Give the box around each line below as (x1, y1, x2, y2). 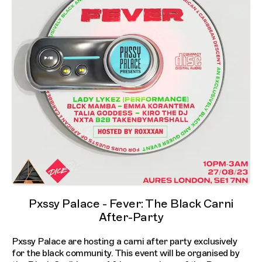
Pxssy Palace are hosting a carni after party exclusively (12, 236, 237, 248)
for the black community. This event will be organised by (12, 247, 239, 260)
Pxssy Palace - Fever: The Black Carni (29, 196, 233, 212)
